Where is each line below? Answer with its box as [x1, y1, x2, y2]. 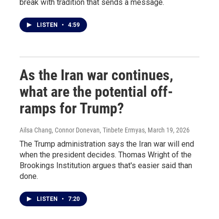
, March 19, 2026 [145, 126, 190, 134]
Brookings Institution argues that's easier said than [20, 161, 192, 170]
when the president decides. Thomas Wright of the [20, 150, 192, 159]
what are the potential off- [20, 83, 173, 100]
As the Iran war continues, [20, 66, 173, 84]
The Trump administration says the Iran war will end [20, 139, 194, 149]
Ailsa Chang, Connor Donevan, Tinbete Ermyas [20, 126, 145, 134]
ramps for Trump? [20, 100, 124, 117]
